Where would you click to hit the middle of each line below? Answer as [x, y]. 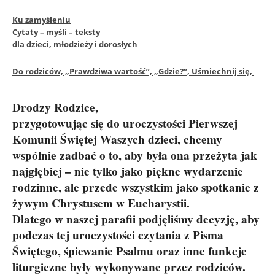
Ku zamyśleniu [41, 20]
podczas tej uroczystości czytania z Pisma [118, 235]
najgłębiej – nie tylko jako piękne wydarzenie [128, 171]
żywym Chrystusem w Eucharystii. [101, 203]
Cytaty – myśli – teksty [56, 32]
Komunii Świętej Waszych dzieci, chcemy [117, 139]
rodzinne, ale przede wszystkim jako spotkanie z [136, 187]
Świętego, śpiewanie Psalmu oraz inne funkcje [130, 251]
